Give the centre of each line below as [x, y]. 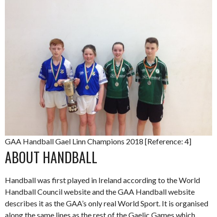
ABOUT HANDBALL [51, 157]
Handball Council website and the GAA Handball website [100, 192]
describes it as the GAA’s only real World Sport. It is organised [107, 203]
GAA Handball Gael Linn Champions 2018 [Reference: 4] [98, 141]
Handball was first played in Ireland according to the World [102, 180]
